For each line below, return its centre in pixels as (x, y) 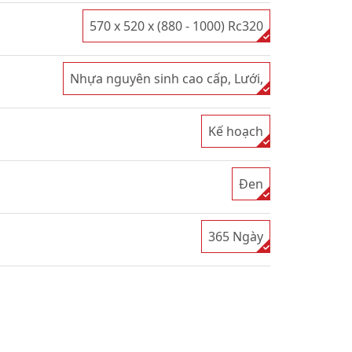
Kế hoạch (236, 131)
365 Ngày (236, 236)
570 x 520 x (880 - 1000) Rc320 (176, 26)
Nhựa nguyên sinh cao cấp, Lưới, (167, 79)
